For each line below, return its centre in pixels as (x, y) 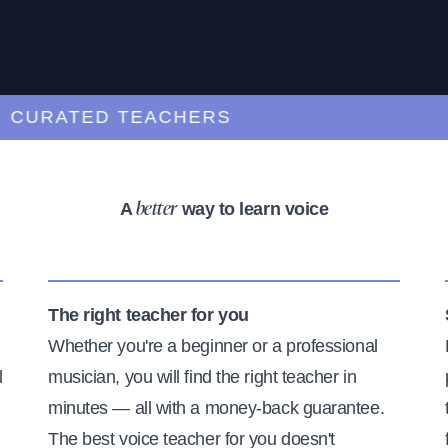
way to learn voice (252, 208)
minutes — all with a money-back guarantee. (216, 407)
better (156, 209)
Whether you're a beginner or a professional (213, 345)
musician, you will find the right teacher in (202, 376)
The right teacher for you (148, 314)
